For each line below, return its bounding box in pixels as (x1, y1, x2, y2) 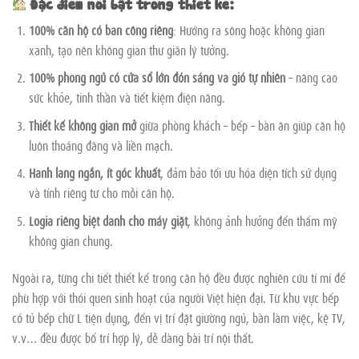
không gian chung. (28, 231, 113, 249)
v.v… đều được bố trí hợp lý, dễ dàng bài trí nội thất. (12, 328, 254, 346)
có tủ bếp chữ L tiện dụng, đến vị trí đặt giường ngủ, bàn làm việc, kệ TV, (12, 308, 345, 326)
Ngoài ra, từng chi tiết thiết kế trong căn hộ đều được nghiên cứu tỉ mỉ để (12, 268, 345, 286)
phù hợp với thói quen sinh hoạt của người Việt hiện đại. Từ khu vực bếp (12, 288, 339, 306)
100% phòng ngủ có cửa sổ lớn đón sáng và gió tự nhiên (28, 68, 285, 87)
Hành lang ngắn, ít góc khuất (28, 163, 160, 182)
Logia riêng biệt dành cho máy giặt (28, 211, 188, 229)
